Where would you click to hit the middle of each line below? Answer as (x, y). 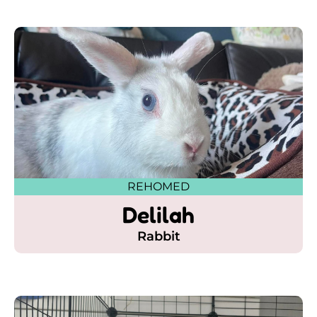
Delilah (158, 215)
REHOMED (158, 187)
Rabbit (158, 237)
